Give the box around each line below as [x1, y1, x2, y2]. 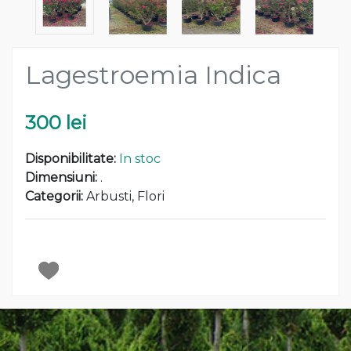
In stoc [119, 150, 161, 166]
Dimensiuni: [25, 169, 100, 185]
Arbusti [86, 188, 132, 204]
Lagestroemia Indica [25, 59, 281, 90]
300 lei [25, 110, 87, 134]
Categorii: [25, 188, 86, 204]
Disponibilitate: [25, 150, 119, 166]
